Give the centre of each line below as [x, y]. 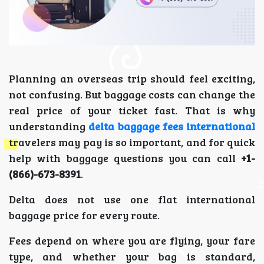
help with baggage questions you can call [125, 158]
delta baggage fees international [172, 126]
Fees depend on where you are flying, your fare [132, 240]
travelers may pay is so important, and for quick [132, 142]
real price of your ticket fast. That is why [132, 110]
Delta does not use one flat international [132, 199]
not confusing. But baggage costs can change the [132, 94]
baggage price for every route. [84, 215]
